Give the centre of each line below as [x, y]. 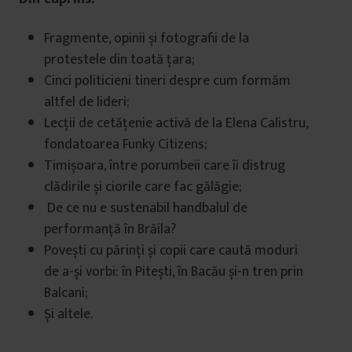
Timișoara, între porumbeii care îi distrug [165, 166]
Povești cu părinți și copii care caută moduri [171, 251]
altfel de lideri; [86, 102]
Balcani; [66, 293]
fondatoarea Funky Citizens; [125, 145]
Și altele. [68, 314]
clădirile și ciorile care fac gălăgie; [143, 187]
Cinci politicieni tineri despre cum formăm [167, 81]
